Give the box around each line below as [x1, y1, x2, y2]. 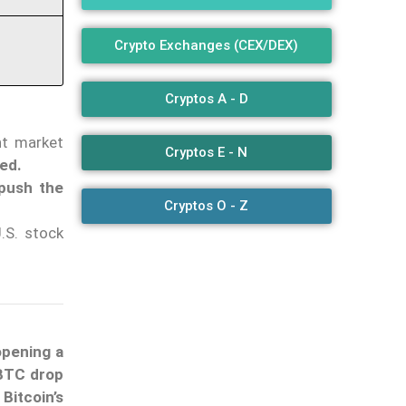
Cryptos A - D [164, 91, 248, 108]
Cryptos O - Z [164, 198, 249, 215]
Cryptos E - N [165, 144, 248, 161]
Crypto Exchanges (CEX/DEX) [114, 37, 299, 54]
